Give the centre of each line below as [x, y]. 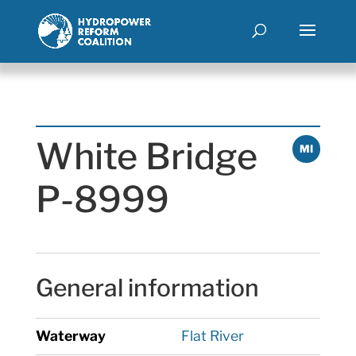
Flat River [211, 336]
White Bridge [146, 157]
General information [147, 288]
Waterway [70, 336]
